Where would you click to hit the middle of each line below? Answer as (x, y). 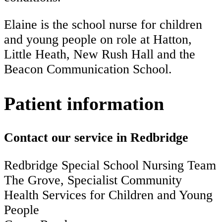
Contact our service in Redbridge (96, 138)
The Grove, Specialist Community (93, 180)
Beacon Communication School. (88, 69)
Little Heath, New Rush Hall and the (100, 55)
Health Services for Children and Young (108, 195)
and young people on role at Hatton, (98, 40)
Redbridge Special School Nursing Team (110, 165)
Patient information (84, 104)
